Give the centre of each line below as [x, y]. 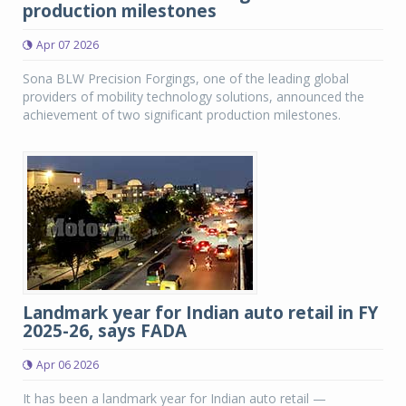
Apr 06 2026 [68, 365]
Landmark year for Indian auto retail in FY [200, 313]
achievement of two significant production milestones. [182, 115]
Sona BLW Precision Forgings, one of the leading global [186, 78]
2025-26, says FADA [105, 331]
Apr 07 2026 [68, 45]
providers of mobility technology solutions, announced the [193, 97]
